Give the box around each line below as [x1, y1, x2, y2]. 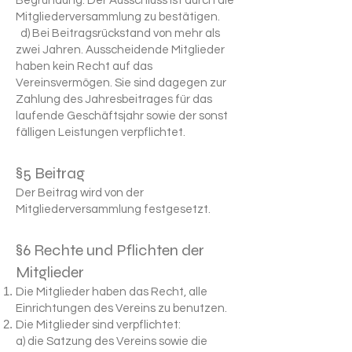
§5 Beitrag [16, 163, 85, 183]
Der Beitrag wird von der [16, 187, 144, 199]
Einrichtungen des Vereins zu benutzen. [16, 302, 227, 314]
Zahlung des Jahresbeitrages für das [16, 93, 212, 105]
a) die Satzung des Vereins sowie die [16, 335, 207, 347]
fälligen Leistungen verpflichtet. [16, 126, 185, 138]
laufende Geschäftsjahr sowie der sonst [16, 110, 228, 122]
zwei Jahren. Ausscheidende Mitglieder [16, 44, 225, 56]
